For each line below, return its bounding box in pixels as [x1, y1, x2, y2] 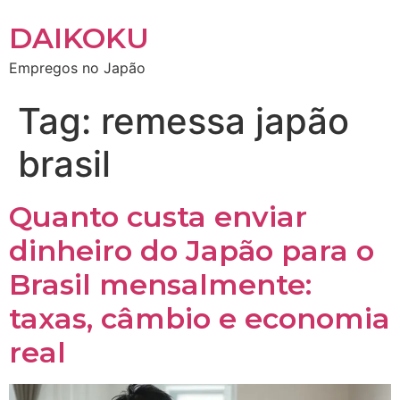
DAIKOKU [9, 21, 149, 55]
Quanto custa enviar [9, 199, 307, 234]
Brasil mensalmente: [9, 267, 312, 302]
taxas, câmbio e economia [9, 301, 390, 336]
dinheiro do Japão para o [9, 233, 374, 268]
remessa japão [101, 99, 349, 143]
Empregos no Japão [9, 59, 146, 77]
